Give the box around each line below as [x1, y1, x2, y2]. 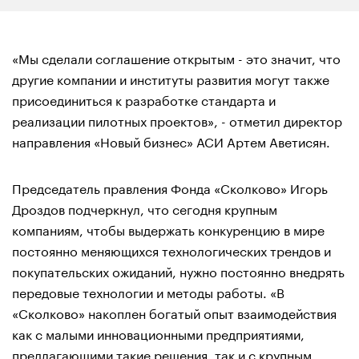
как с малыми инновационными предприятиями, [12, 322, 305, 343]
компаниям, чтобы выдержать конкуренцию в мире [12, 218, 325, 239]
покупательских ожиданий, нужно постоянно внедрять [12, 260, 345, 280]
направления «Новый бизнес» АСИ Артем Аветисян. [12, 130, 330, 151]
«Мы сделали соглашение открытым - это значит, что [12, 46, 341, 67]
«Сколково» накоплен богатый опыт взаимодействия [12, 301, 337, 322]
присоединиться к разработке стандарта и [12, 88, 276, 109]
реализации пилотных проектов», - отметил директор [12, 109, 342, 130]
